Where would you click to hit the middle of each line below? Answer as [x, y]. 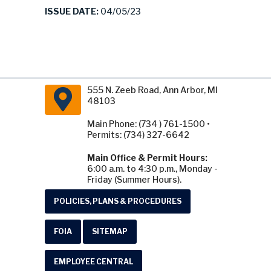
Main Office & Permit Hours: [147, 158]
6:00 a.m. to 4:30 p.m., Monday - [152, 168]
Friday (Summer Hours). [134, 179]
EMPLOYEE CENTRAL [93, 262]
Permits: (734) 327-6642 [138, 135]
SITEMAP [110, 231]
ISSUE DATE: [72, 11]
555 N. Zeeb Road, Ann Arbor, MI [152, 90]
